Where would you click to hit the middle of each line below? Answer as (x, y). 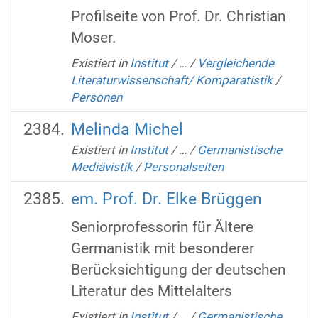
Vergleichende (235, 63)
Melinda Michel (127, 129)
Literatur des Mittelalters (151, 291)
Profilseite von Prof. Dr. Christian (178, 16)
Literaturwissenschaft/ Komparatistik (171, 80)
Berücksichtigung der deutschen (178, 270)
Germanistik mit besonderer (162, 248)
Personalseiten (183, 166)
